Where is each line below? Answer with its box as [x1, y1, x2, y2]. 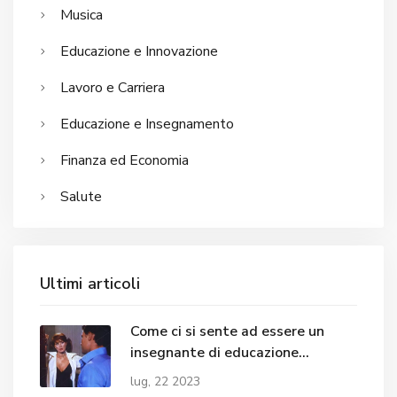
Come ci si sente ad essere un [130, 322, 324, 342]
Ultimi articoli [40, 272, 141, 294]
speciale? [130, 364, 191, 385]
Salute [60, 186, 102, 206]
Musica [60, 4, 103, 25]
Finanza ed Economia [60, 150, 189, 170]
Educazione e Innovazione [60, 41, 218, 61]
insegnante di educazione [130, 343, 299, 363]
